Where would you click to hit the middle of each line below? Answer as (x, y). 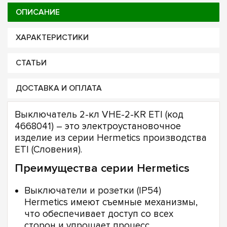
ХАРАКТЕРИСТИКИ (52, 37)
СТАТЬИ (31, 63)
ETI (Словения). (48, 150)
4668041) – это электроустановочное (98, 126)
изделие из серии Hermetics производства (111, 138)
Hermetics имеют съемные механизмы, (111, 203)
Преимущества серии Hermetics (102, 168)
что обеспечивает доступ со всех (99, 214)
